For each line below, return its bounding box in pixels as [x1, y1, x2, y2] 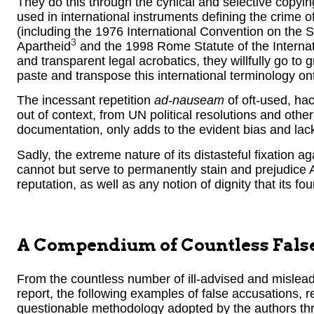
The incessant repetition [17, 93, 154, 108]
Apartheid [17, 39, 71, 53]
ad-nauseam [154, 93, 224, 108]
